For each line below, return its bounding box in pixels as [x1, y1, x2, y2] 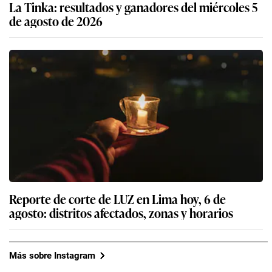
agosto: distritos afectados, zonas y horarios [9, 203, 233, 222]
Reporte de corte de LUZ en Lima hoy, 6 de [9, 189, 226, 208]
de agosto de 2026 [9, 12, 103, 30]
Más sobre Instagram [9, 250, 95, 261]
